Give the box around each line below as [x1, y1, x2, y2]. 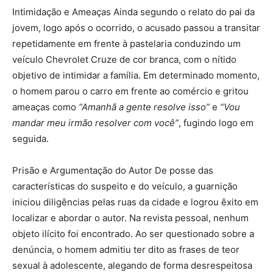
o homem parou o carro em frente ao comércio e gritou [12, 85, 249, 97]
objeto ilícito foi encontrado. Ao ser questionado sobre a [12, 228, 254, 240]
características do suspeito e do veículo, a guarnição [12, 180, 238, 193]
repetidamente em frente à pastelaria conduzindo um [12, 38, 241, 50]
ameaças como [12, 101, 79, 113]
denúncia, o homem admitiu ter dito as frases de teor [12, 244, 239, 256]
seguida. [12, 133, 49, 145]
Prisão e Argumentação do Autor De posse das [12, 165, 213, 177]
